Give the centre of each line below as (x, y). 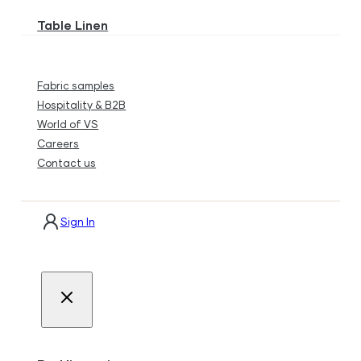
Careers (58, 143)
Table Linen (73, 25)
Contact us (67, 162)
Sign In (77, 221)
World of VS (68, 124)
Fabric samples (76, 85)
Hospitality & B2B (82, 104)
